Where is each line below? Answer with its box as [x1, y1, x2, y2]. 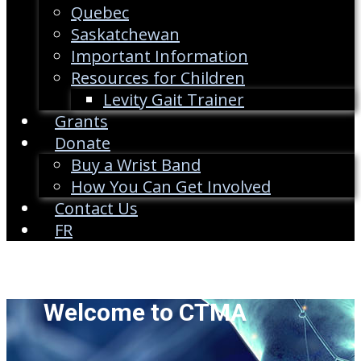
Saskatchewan [71, 23, 180, 46]
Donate [55, 132, 110, 155]
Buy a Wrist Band [71, 154, 201, 176]
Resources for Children [71, 67, 245, 89]
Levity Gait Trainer [103, 89, 244, 111]
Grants [55, 110, 108, 133]
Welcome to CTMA [44, 298, 247, 327]
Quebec [71, 2, 129, 24]
